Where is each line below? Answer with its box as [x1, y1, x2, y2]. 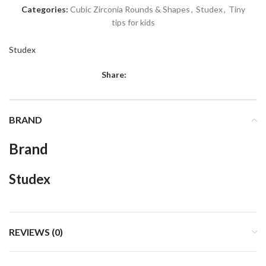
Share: [101, 69, 126, 80]
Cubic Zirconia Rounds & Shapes [69, 4, 190, 14]
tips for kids [111, 17, 155, 27]
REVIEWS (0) [9, 226, 63, 237]
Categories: [21, 4, 68, 14]
